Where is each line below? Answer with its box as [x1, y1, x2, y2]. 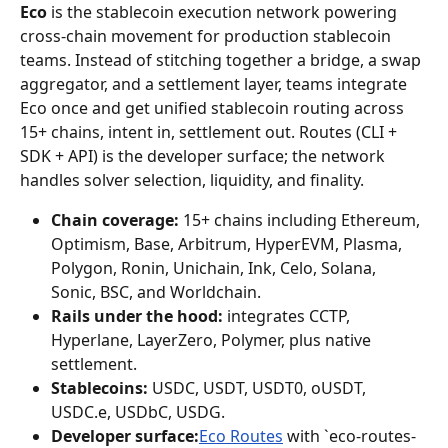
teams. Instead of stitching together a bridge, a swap [20, 49, 425, 71]
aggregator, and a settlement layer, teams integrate [20, 73, 411, 95]
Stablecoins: [51, 377, 148, 399]
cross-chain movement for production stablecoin [20, 25, 395, 47]
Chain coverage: [51, 209, 179, 231]
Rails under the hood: [51, 305, 223, 327]
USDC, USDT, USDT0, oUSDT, [148, 377, 370, 399]
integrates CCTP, [223, 305, 354, 327]
